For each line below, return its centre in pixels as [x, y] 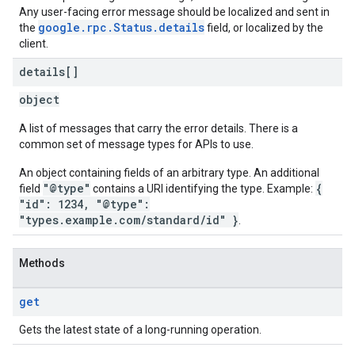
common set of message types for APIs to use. [136, 144]
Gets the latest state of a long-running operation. [140, 330]
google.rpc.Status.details [121, 27]
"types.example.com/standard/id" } [129, 220]
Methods [42, 263]
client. [34, 44]
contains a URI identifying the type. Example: [203, 189]
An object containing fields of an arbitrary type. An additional [169, 173]
